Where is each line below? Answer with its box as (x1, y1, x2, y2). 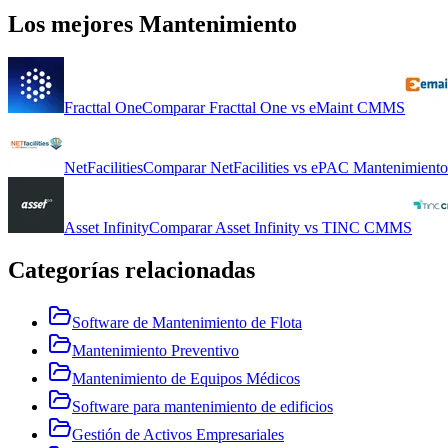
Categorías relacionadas (8, 257, 255, 284)
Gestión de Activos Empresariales (72, 426, 284, 444)
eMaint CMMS (309, 99, 405, 117)
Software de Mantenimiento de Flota (72, 314, 302, 332)
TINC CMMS (322, 219, 412, 237)
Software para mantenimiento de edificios (72, 398, 333, 416)
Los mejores (8, 10, 133, 37)
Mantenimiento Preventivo (72, 342, 239, 360)
